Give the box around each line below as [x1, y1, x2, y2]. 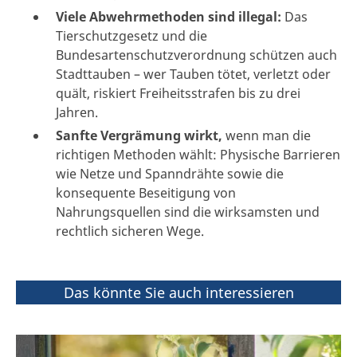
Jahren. [56, 103, 98, 121]
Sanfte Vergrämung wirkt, [56, 126, 226, 144]
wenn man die [226, 126, 311, 144]
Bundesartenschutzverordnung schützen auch [56, 45, 337, 64]
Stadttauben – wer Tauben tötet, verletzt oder [56, 65, 331, 83]
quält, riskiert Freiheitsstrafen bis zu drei [56, 84, 300, 102]
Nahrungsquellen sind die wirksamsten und [56, 202, 320, 221]
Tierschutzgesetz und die [56, 26, 207, 45]
